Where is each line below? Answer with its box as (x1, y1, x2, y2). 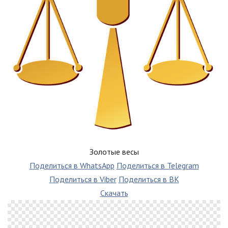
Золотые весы (89, 146, 139, 157)
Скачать (100, 187, 128, 198)
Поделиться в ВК (118, 174, 179, 184)
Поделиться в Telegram (116, 160, 199, 170)
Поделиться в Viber (49, 174, 117, 184)
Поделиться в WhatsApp (29, 160, 115, 170)
